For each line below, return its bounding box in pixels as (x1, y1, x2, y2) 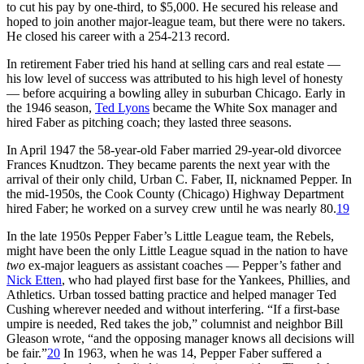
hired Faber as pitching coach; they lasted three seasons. (6, 115, 292, 129)
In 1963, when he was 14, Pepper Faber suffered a (60, 345, 322, 360)
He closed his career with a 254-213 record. (6, 28, 230, 43)
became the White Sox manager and (149, 100, 337, 115)
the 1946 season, (6, 100, 95, 115)
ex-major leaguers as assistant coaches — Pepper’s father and (25, 258, 341, 272)
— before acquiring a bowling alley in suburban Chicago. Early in (6, 85, 345, 100)
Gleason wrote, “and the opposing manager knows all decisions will (6, 331, 354, 345)
